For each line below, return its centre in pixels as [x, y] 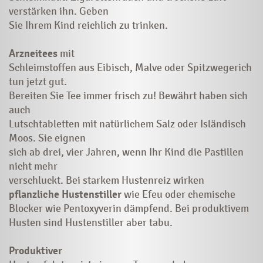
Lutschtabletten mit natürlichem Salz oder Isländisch [127, 124]
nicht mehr [33, 166]
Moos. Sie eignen [47, 138]
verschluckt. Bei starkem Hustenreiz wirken [107, 180]
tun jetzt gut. [38, 81]
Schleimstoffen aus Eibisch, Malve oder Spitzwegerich [130, 67]
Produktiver [36, 250]
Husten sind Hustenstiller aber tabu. [91, 222]
